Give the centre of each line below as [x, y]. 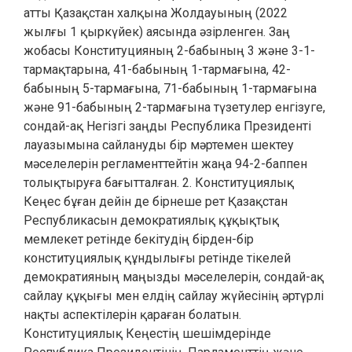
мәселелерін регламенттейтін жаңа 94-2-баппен [165, 164]
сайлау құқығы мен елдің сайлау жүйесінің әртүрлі [174, 296]
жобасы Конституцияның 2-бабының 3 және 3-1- [169, 51]
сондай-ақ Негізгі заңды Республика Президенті [167, 126]
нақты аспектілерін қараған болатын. [132, 315]
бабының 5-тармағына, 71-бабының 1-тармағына [170, 88]
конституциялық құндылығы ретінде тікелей [157, 258]
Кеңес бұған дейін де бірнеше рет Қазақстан [156, 202]
